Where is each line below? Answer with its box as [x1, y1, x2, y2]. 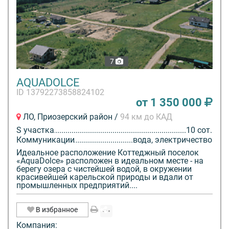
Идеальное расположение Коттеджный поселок [16, 148, 199, 158]
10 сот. [186, 125, 212, 135]
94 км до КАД [120, 112, 172, 122]
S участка [16, 125, 54, 135]
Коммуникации [16, 135, 75, 145]
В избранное [36, 205, 78, 214]
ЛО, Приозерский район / [21, 112, 120, 122]
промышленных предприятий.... [16, 180, 138, 191]
